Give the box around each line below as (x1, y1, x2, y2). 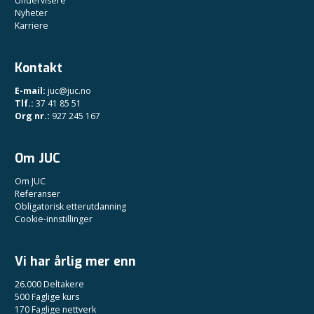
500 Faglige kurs (15, 291, 79, 303)
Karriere (15, 20, 48, 32)
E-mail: (15, 85, 48, 97)
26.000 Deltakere (15, 278, 84, 291)
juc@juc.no (48, 85, 91, 97)
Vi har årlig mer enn (15, 253, 136, 271)
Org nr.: (15, 110, 52, 123)
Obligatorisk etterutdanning (15, 200, 126, 213)
